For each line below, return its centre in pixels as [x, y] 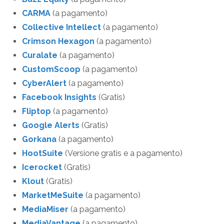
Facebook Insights [59, 97]
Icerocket [42, 167]
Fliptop [36, 111]
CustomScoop [51, 69]
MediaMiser [45, 209]
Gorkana [39, 139]
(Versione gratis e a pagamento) [123, 153]
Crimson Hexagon [58, 41]
